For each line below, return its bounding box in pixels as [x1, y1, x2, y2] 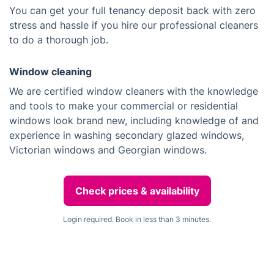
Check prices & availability [75, 185, 199, 197]
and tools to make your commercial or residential [9, 100, 238, 112]
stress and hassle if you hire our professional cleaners [9, 19, 258, 31]
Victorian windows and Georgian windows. [9, 144, 207, 156]
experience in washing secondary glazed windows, [9, 129, 244, 141]
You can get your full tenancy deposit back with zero [9, 4, 256, 17]
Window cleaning [9, 65, 92, 78]
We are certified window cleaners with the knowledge [9, 85, 258, 97]
